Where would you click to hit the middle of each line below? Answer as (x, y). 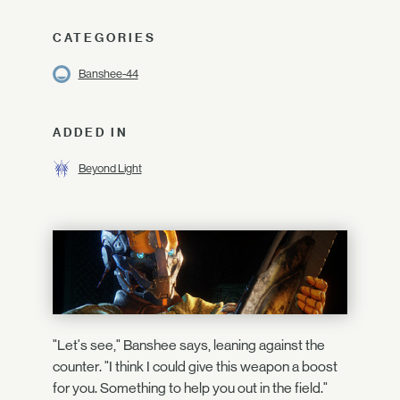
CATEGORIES (104, 37)
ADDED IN (91, 132)
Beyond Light (110, 168)
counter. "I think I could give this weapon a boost (195, 367)
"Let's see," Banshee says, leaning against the (189, 346)
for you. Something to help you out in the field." (190, 388)
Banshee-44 (108, 74)
